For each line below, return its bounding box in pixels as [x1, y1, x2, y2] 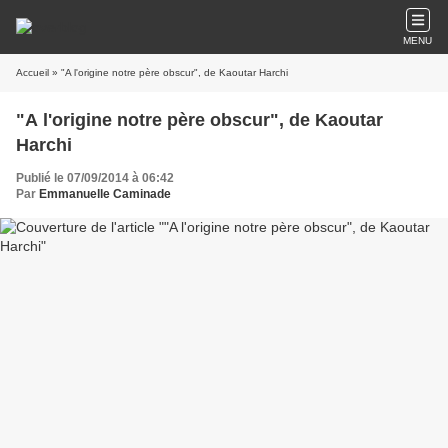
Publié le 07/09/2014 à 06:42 [16, 171, 174, 185]
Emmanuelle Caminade [39, 187, 171, 201]
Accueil [16, 67, 49, 78]
